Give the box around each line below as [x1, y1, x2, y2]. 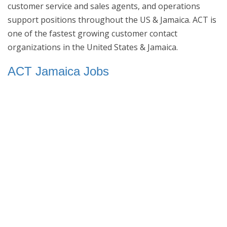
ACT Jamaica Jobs [8, 64, 109, 78]
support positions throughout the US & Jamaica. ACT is [8, 14, 216, 25]
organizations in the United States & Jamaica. [8, 41, 178, 53]
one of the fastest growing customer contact [8, 27, 177, 39]
